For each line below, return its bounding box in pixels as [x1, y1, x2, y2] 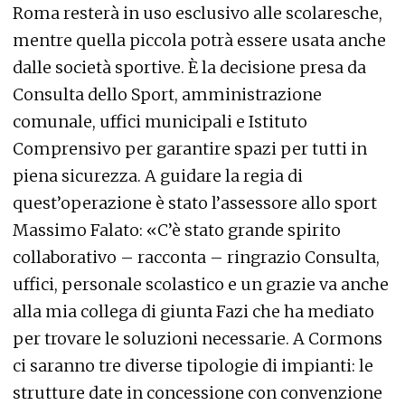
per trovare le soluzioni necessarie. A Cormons [13, 328, 382, 349]
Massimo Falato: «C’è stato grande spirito [13, 220, 341, 240]
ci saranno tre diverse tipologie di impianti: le [13, 355, 373, 376]
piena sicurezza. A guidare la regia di [13, 165, 303, 186]
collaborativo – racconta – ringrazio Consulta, [13, 247, 380, 268]
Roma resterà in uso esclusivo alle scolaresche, [13, 3, 382, 24]
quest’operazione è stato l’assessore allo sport [13, 193, 377, 213]
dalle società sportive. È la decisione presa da [13, 57, 366, 78]
